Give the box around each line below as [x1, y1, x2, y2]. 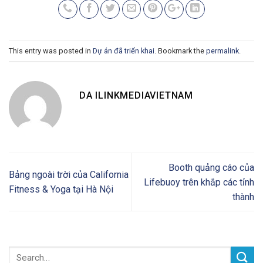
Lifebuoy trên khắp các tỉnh [144, 176, 254, 188]
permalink [206, 46, 239, 55]
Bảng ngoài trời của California [9, 169, 129, 181]
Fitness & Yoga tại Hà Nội [9, 184, 113, 195]
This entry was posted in [9, 46, 93, 55]
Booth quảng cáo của [168, 161, 254, 173]
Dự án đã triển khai [93, 46, 154, 55]
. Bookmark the [154, 46, 206, 55]
